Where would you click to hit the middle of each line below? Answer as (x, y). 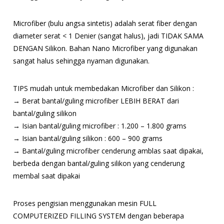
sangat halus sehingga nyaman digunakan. (81, 61)
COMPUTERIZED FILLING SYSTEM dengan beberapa (98, 216)
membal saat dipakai (46, 176)
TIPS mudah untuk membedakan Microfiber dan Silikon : (103, 88)
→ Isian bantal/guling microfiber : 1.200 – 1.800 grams (100, 126)
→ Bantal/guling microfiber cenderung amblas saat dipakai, (108, 151)
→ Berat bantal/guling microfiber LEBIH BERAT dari (96, 101)
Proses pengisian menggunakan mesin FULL (85, 203)
